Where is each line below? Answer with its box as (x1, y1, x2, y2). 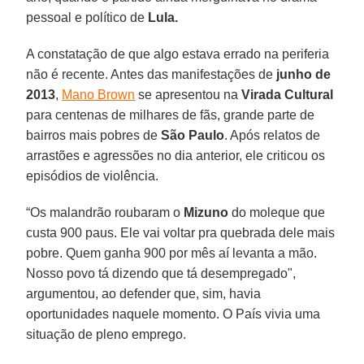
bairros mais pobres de (26, 128, 162, 142)
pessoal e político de (26, 10, 149, 24)
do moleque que (228, 205, 326, 219)
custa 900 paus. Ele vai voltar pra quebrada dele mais (26, 225, 336, 240)
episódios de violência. (26, 168, 162, 183)
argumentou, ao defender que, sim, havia (26, 286, 262, 301)
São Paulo (161, 128, 225, 142)
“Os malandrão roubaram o (26, 205, 184, 219)
